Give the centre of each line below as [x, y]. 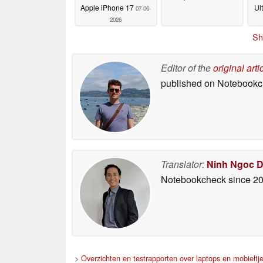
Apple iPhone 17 [108, 8]
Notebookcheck [193, 179]
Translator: [183, 164]
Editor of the [187, 68]
